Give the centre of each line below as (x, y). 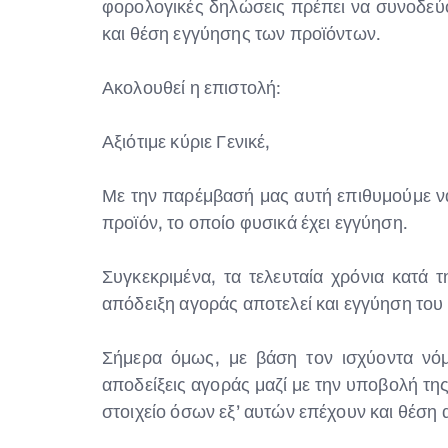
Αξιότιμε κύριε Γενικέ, (186, 141)
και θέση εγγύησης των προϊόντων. (242, 33)
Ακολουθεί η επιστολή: (192, 87)
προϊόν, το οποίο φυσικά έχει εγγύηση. (255, 222)
